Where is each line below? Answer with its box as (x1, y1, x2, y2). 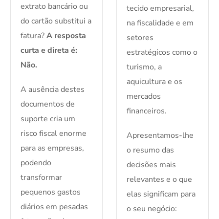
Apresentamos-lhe (127, 130, 194, 141)
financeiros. (127, 106, 167, 117)
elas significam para (127, 189, 196, 200)
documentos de (21, 99, 75, 110)
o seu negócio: (127, 203, 177, 215)
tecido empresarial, (127, 3, 194, 14)
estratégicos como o (127, 47, 197, 58)
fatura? (21, 30, 47, 42)
